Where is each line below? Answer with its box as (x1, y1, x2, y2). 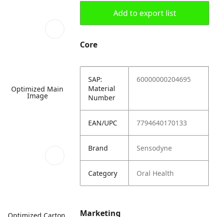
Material (88, 84, 116, 93)
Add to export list (113, 8, 176, 18)
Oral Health (137, 169, 174, 178)
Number (88, 93, 116, 102)
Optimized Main (11, 84, 64, 93)
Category (88, 169, 118, 178)
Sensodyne (137, 143, 172, 153)
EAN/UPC (88, 118, 118, 127)
